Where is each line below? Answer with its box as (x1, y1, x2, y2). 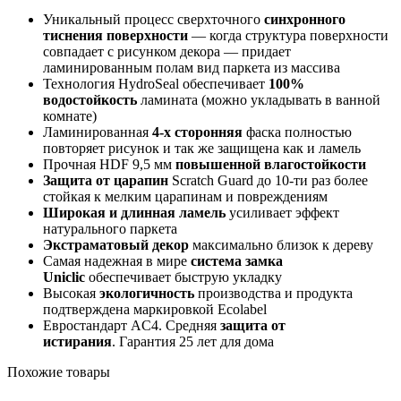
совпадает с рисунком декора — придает (43, 44, 291, 60)
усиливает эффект (226, 205, 339, 221)
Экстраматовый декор (43, 237, 189, 253)
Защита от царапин (43, 173, 168, 189)
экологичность (99, 286, 194, 302)
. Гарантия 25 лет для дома (112, 334, 274, 350)
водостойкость (43, 92, 137, 108)
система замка (191, 253, 283, 269)
